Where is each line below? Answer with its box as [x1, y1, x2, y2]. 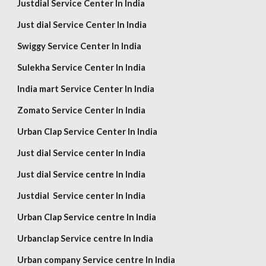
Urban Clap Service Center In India [17, 126, 158, 137]
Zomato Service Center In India [17, 105, 146, 115]
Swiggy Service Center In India [17, 41, 142, 51]
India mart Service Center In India [17, 84, 155, 94]
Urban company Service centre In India [17, 255, 176, 265]
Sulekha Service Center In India [17, 62, 146, 72]
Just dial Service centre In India [17, 169, 146, 179]
